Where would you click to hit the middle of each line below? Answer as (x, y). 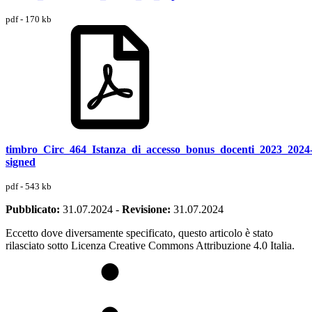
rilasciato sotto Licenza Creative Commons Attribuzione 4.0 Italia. (150, 246)
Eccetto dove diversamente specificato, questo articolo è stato (139, 233)
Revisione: (146, 210)
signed (21, 162)
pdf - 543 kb (29, 187)
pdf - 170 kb (29, 19)
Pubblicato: (33, 210)
